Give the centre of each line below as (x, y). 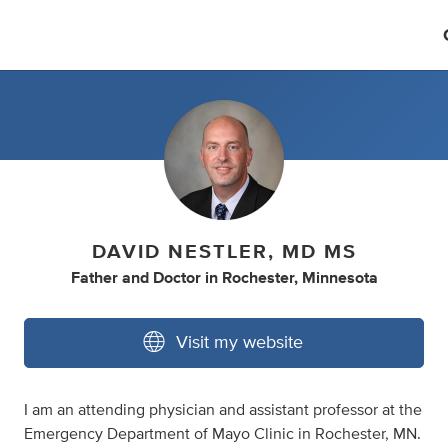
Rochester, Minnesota (299, 278)
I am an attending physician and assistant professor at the (223, 410)
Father (94, 278)
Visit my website (239, 343)
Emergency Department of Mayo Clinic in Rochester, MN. (222, 434)
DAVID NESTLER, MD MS (224, 252)
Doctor (176, 278)
